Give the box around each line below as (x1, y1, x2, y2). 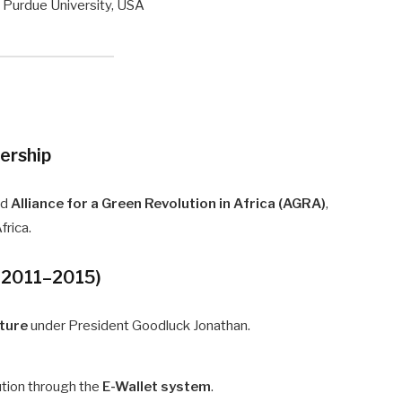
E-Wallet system (102, 378, 212, 395)
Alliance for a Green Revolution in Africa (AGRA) (11, 195, 327, 212)
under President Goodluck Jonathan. (28, 317, 251, 334)
